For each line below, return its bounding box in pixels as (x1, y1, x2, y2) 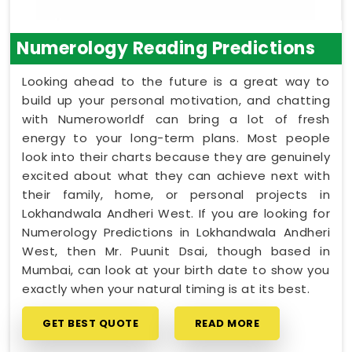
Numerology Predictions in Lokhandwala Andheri (22, 223, 330, 240)
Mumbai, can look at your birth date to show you (22, 261, 330, 278)
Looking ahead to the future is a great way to (22, 72, 330, 90)
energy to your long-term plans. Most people (22, 129, 330, 146)
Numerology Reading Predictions (16, 35, 315, 60)
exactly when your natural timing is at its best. (22, 280, 310, 297)
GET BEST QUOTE (42, 315, 138, 331)
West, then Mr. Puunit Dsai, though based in (22, 242, 330, 259)
